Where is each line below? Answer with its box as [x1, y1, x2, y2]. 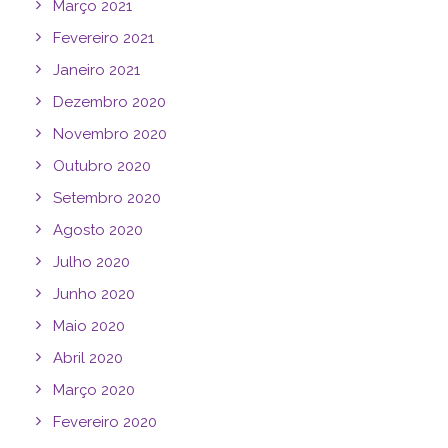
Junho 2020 [53, 285, 135, 303]
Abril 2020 [53, 349, 123, 367]
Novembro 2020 [53, 125, 167, 143]
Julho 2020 [53, 253, 130, 271]
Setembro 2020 [53, 189, 161, 207]
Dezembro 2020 [53, 93, 166, 111]
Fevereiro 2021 [53, 29, 154, 47]
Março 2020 [53, 381, 135, 399]
